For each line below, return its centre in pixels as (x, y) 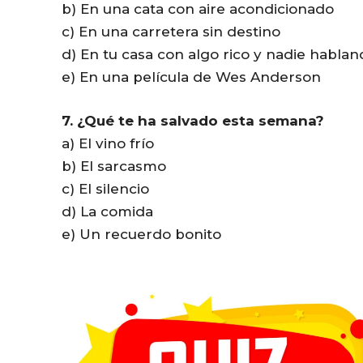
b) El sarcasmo (114, 166)
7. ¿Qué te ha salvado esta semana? (193, 120)
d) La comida (107, 211)
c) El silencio (105, 188)
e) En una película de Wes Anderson (191, 77)
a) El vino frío (108, 143)
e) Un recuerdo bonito (141, 234)
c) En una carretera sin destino (171, 31)
